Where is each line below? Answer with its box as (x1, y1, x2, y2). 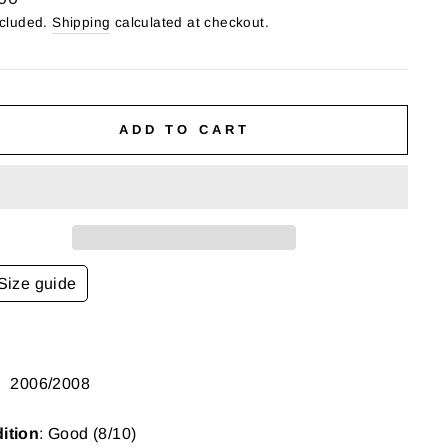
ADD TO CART (118, 122, 250, 137)
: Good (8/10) (39, 425, 137, 442)
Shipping (52, 15, 111, 30)
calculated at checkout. (110, 15, 270, 30)
